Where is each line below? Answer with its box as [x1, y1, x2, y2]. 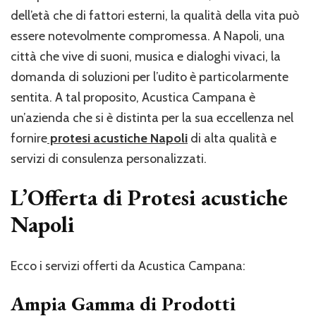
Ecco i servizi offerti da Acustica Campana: [11, 258, 245, 274]
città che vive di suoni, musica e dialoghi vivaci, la [11, 48, 281, 64]
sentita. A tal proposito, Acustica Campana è [11, 89, 255, 105]
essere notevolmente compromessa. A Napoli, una [11, 28, 285, 44]
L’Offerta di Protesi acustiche [11, 182, 288, 212]
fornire [11, 130, 47, 146]
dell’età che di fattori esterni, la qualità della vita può [11, 7, 299, 23]
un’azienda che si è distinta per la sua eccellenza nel [11, 109, 293, 126]
